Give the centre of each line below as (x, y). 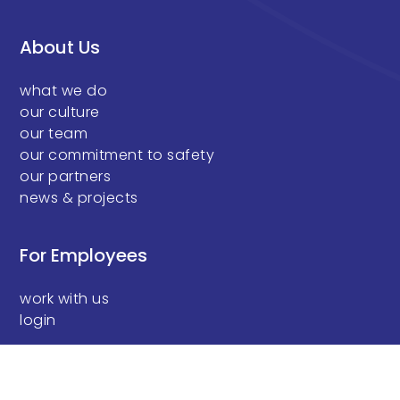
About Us (60, 48)
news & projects (79, 198)
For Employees (84, 256)
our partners (66, 177)
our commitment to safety (117, 155)
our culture (60, 112)
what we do (64, 91)
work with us (65, 299)
